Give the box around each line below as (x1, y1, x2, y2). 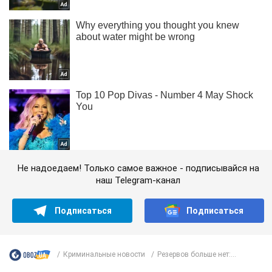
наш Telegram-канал (96, 174, 180, 186)
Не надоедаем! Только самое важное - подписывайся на (17, 162, 259, 174)
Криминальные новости (63, 250, 145, 259)
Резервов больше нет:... (157, 250, 236, 259)
